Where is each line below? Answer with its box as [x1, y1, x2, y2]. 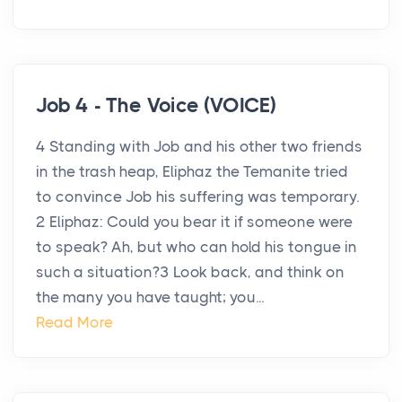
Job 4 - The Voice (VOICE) [36, 93, 276, 118]
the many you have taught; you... [36, 288, 264, 307]
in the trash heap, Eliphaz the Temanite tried [36, 162, 348, 181]
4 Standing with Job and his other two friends [36, 137, 363, 156]
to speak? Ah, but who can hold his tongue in [36, 238, 357, 257]
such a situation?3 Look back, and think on [36, 263, 345, 282]
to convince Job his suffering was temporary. [36, 188, 359, 206]
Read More [36, 313, 113, 332]
